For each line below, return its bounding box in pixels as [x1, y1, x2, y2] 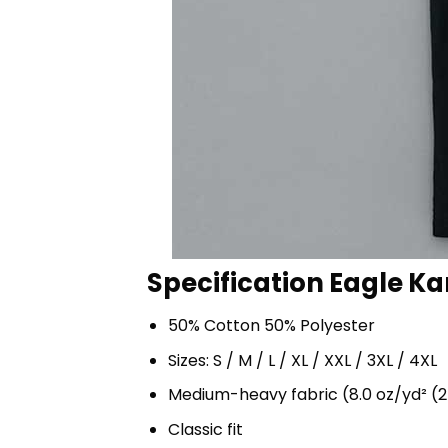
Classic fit [167, 417, 243, 441]
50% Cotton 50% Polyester [167, 313, 375, 337]
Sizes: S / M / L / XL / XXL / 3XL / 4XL [167, 348, 437, 372]
